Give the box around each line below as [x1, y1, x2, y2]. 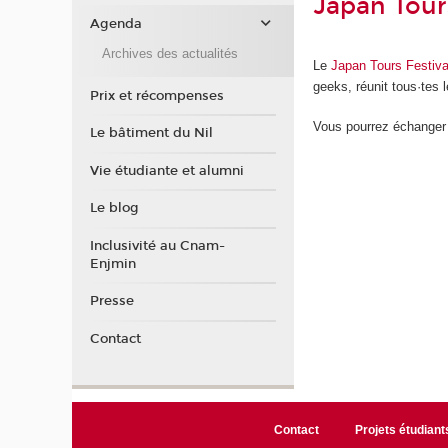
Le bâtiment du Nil [89, 125, 213, 141]
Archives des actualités [101, 45, 238, 61]
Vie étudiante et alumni [89, 162, 244, 179]
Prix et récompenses [89, 87, 224, 104]
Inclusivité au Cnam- [89, 237, 225, 254]
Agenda [89, 16, 142, 32]
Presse [89, 293, 134, 309]
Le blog [89, 200, 139, 216]
